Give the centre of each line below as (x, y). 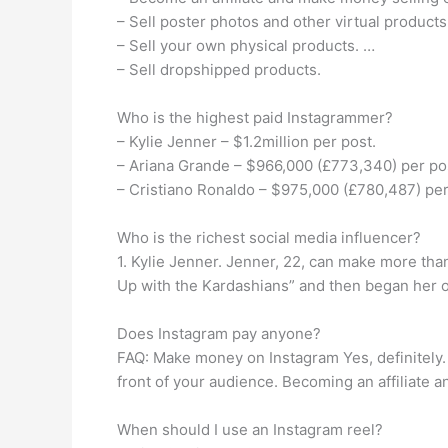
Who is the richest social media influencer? (269, 237)
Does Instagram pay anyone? (219, 333)
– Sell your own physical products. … (246, 45)
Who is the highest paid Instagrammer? (255, 117)
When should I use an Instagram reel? (250, 429)
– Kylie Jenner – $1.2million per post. (246, 141)
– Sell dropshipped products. (219, 69)
